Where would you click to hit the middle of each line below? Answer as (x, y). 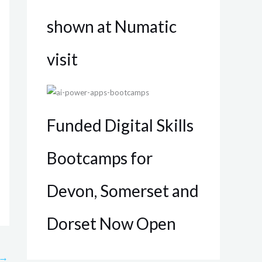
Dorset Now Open (111, 224)
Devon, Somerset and (123, 191)
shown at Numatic (112, 26)
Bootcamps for (100, 158)
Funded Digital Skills (120, 125)
